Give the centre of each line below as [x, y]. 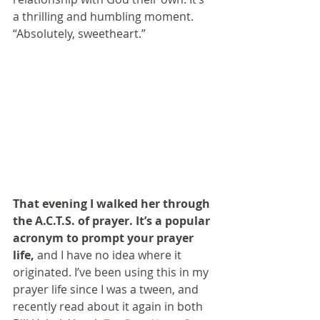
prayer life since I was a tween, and [107, 289]
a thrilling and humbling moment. [103, 16]
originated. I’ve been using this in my [112, 272]
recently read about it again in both [109, 306]
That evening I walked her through [113, 203]
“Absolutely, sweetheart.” [79, 33]
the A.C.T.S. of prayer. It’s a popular [113, 220]
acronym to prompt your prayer [105, 237]
